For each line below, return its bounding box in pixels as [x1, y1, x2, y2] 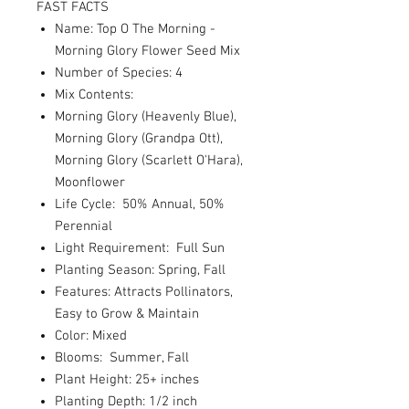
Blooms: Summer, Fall [55, 350, 189, 366]
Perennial [55, 218, 112, 235]
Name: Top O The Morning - [55, 21, 215, 37]
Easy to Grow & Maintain [55, 306, 199, 322]
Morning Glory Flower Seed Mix [55, 43, 240, 59]
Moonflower [55, 174, 125, 191]
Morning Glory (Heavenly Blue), [55, 109, 236, 125]
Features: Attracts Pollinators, [55, 284, 233, 300]
